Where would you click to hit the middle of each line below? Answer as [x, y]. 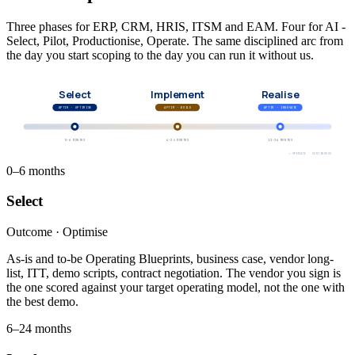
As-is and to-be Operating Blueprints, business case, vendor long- [170, 259]
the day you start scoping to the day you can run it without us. [160, 55]
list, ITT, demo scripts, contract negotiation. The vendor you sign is [174, 273]
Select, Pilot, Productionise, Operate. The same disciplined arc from [175, 40]
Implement [177, 94]
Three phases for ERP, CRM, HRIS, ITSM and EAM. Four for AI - [176, 26]
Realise [280, 94]
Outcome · [34, 232]
